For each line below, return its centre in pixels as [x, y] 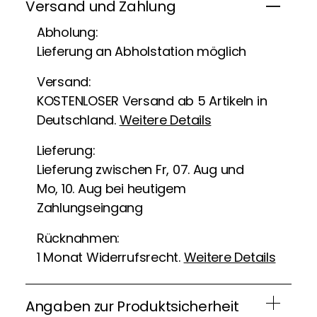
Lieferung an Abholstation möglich [142, 51]
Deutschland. [78, 120]
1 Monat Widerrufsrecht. [110, 257]
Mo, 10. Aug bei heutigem [111, 188]
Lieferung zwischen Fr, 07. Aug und [140, 169]
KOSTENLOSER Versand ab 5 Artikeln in [152, 100]
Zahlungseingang [90, 207]
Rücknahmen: [79, 238]
